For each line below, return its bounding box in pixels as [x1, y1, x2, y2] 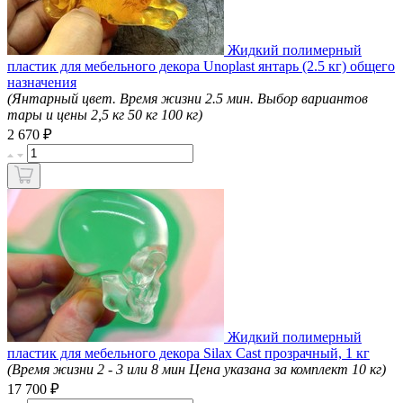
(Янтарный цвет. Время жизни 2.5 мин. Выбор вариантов [7, 90, 368, 106]
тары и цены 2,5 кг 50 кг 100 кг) [7, 106, 202, 122]
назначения [7, 74, 76, 90]
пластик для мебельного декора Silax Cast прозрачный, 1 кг [7, 345, 370, 361]
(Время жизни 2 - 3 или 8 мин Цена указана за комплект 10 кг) [7, 361, 386, 377]
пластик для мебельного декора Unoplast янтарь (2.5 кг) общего [7, 58, 395, 74]
